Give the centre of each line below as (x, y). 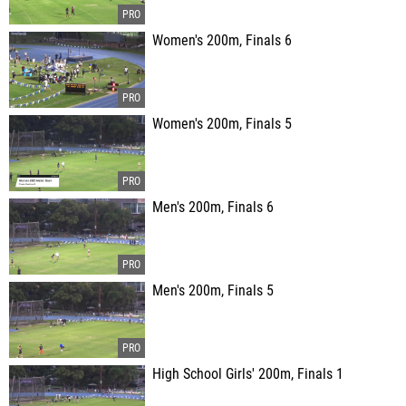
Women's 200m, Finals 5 (222, 124)
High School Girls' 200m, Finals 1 (248, 374)
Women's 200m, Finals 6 (222, 41)
